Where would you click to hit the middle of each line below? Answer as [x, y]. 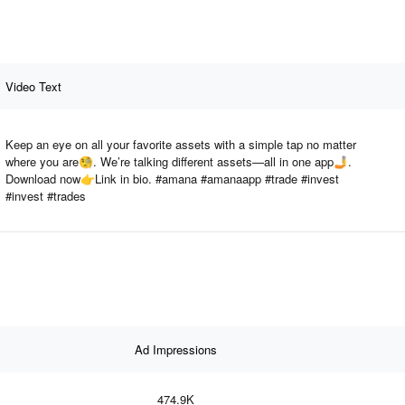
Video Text [33, 86]
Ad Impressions [175, 349]
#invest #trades [46, 195]
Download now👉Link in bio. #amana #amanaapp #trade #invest [172, 178]
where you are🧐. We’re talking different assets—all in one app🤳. [179, 161]
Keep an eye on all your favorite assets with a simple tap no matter [181, 144]
